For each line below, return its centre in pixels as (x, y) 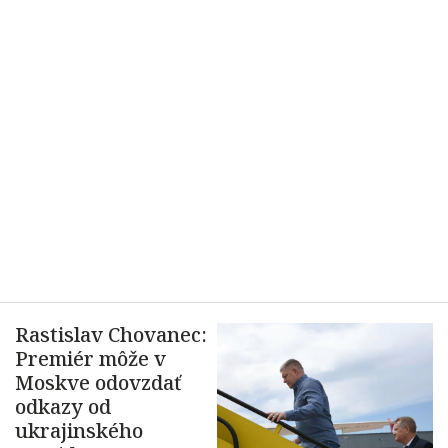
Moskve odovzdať (98, 382)
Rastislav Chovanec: (111, 334)
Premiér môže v (90, 358)
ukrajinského (79, 430)
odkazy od (63, 406)
